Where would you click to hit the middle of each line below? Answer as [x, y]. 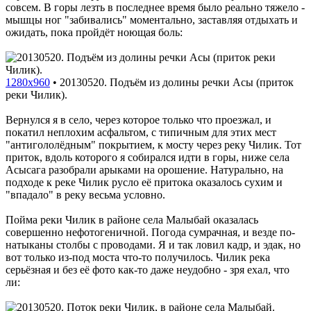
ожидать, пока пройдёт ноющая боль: [94, 32]
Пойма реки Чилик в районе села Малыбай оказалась [132, 219]
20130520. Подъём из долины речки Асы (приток [177, 82]
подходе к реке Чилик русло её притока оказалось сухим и [144, 182]
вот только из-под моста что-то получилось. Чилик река [138, 257]
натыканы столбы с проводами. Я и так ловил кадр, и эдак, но [153, 244]
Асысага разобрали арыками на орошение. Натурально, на [144, 169]
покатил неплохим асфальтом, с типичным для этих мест [141, 132]
